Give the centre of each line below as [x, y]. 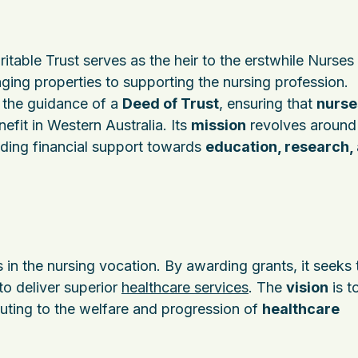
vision [307, 287]
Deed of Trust [171, 103]
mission [219, 125]
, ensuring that [268, 103]
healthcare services [185, 287]
